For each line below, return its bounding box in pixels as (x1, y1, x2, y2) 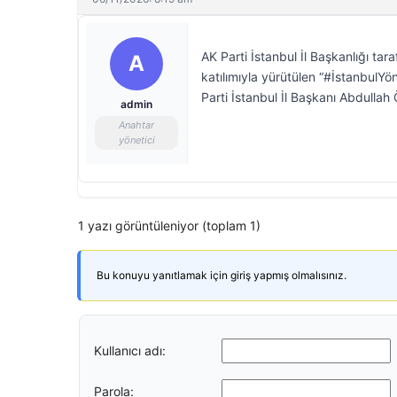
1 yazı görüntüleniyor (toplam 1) (78, 218, 261, 233)
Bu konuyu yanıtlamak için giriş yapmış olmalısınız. (97, 269, 346, 282)
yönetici (118, 134, 155, 146)
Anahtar (119, 119, 154, 131)
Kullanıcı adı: (94, 342, 166, 358)
